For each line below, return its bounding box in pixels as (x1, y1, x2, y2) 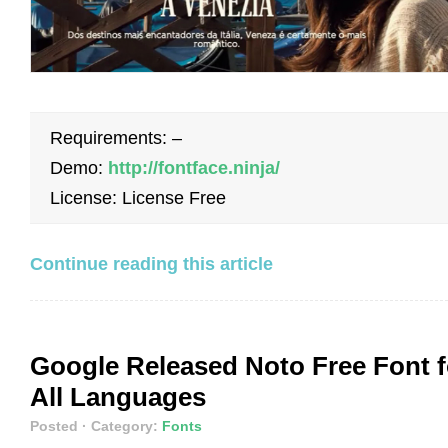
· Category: (82, 417, 162, 434)
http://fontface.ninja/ (108, 157, 280, 178)
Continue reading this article (30, 253, 273, 274)
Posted (30, 417, 82, 434)
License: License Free (50, 187, 226, 208)
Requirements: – (50, 127, 182, 148)
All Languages (30, 381, 206, 412)
